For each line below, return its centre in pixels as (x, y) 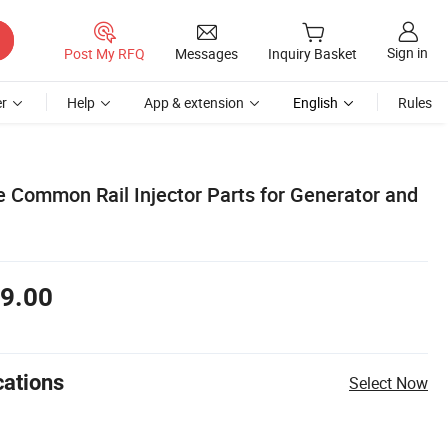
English (315, 102)
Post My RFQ (104, 53)
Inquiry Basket (312, 54)
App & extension (194, 102)
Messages (206, 53)
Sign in (407, 53)
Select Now (388, 382)
